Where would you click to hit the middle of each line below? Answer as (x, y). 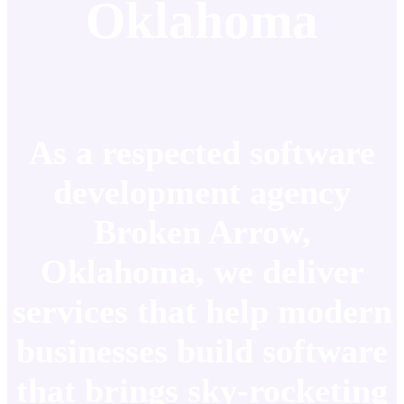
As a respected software (202, 152)
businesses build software (202, 350)
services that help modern (202, 311)
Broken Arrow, (202, 231)
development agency (202, 192)
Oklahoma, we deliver (202, 271)
